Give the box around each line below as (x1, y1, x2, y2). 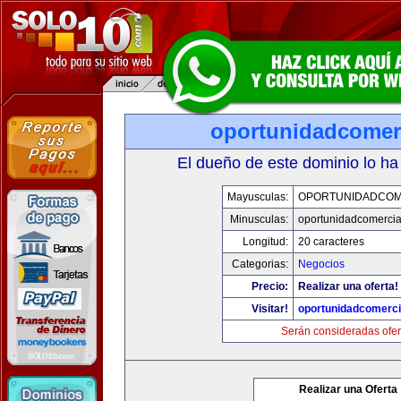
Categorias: (231, 258, 288, 270)
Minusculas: (229, 213, 288, 226)
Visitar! (251, 303, 288, 315)
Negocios (297, 258, 345, 270)
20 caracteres (297, 235, 364, 248)
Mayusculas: (226, 191, 288, 203)
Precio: (251, 280, 288, 293)
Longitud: (242, 235, 288, 248)
